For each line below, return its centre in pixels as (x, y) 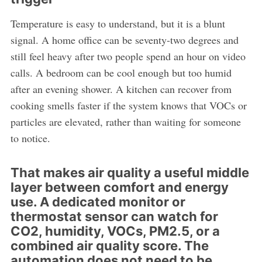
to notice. (30, 138)
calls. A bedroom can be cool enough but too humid (121, 73)
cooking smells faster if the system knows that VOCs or (128, 106)
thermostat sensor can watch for (114, 217)
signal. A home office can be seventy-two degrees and (124, 40)
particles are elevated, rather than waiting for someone (125, 122)
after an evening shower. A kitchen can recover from (121, 89)
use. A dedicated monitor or (98, 202)
